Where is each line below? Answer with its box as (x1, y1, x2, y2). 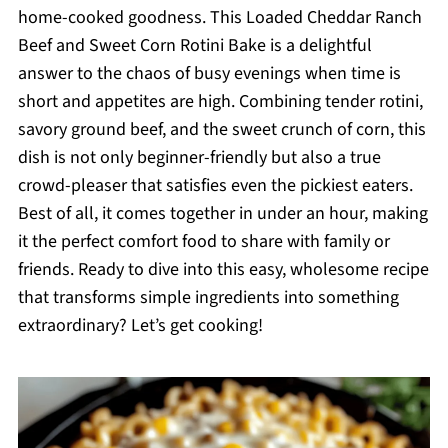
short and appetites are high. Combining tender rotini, (17, 89, 423, 114)
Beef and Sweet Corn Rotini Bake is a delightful (17, 33, 372, 58)
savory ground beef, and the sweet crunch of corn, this (17, 117, 426, 142)
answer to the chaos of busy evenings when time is (17, 61, 401, 86)
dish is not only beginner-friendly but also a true (17, 145, 381, 170)
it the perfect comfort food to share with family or (17, 229, 390, 254)
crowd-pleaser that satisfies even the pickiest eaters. (17, 173, 413, 198)
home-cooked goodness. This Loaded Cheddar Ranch (17, 5, 422, 30)
